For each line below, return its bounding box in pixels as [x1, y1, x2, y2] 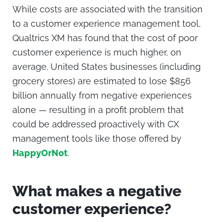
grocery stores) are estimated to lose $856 [12, 75, 191, 86]
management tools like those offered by [12, 133, 181, 144]
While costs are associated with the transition [12, 3, 203, 14]
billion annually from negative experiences [12, 90, 192, 101]
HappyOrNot [12, 147, 67, 158]
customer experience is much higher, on [12, 47, 181, 57]
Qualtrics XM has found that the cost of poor [12, 32, 198, 43]
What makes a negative [12, 182, 181, 200]
